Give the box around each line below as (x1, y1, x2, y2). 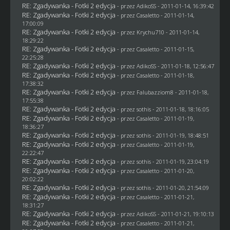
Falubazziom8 (136, 88, 174, 96)
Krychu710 (136, 28, 164, 36)
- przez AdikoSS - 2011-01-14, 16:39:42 (117, 2, 214, 10)
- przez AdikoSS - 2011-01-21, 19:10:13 (117, 209, 214, 218)
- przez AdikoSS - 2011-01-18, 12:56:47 (117, 62, 214, 70)
